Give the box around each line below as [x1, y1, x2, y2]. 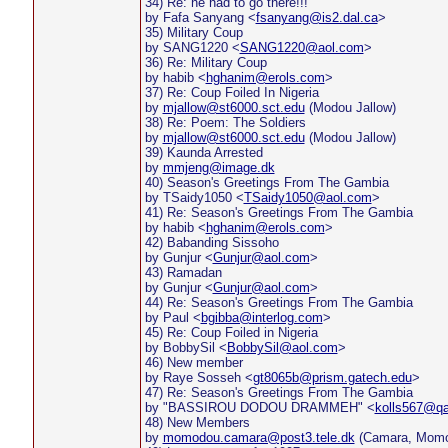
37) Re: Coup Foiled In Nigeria [144, 85, 319, 100]
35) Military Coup [144, 25, 243, 40]
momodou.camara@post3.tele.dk [162, 430, 355, 445]
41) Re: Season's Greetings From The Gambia [144, 205, 413, 220]
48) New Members [144, 415, 250, 430]
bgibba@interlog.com [200, 310, 323, 325]
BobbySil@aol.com [226, 340, 338, 355]
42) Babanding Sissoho [144, 235, 279, 250]
